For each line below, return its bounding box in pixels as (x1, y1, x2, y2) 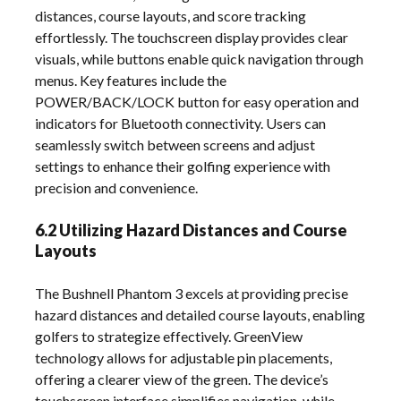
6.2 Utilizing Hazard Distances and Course (35, 220, 348, 241)
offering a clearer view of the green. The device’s (35, 371, 329, 388)
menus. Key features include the (35, 72, 227, 90)
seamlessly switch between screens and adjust (35, 136, 316, 154)
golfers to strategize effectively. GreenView (35, 328, 303, 346)
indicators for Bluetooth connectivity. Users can (35, 115, 327, 132)
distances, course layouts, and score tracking (35, 7, 307, 25)
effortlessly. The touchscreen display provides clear (35, 29, 349, 47)
